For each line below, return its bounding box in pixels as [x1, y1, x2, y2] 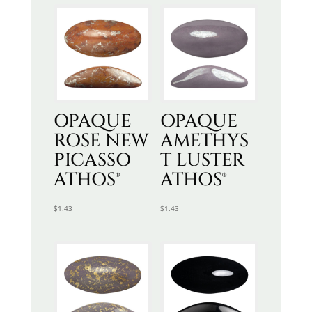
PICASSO [53, 148, 131, 173]
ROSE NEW [53, 128, 148, 153]
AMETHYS [159, 128, 249, 153]
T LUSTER [159, 148, 244, 173]
